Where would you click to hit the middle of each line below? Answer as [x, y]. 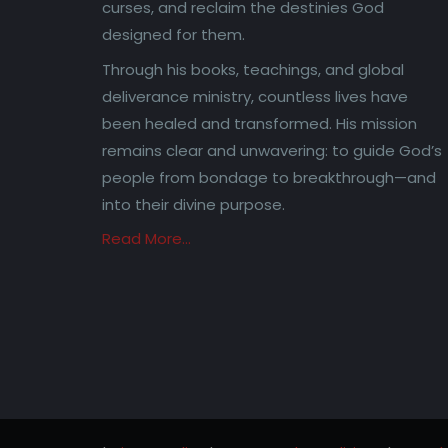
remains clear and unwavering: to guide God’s [272, 150]
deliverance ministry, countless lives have [255, 96]
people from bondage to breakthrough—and [269, 177]
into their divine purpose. [193, 204]
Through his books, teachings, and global [253, 69]
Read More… [146, 239]
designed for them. [173, 35]
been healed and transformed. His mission [259, 123]
